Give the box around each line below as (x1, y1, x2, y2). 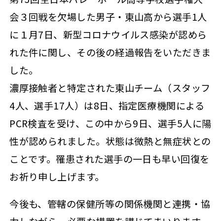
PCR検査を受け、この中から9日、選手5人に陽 (9, 116, 212, 130)
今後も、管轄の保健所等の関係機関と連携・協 (9, 196, 211, 211)
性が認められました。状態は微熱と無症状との (9, 134, 211, 148)
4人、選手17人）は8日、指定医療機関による (9, 98, 205, 112)
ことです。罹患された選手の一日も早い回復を (9, 151, 210, 166)
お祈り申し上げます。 (9, 169, 105, 184)
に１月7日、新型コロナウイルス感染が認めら (9, 27, 207, 41)
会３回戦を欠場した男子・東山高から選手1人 (9, 9, 207, 24)
